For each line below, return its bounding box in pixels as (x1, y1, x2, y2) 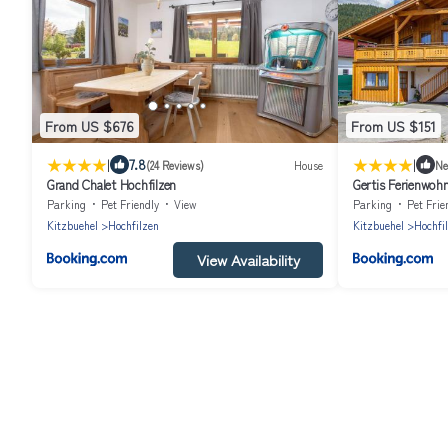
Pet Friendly (101, 196, 159, 213)
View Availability (196, 249, 300, 271)
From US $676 (45, 115, 134, 136)
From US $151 (351, 115, 436, 136)
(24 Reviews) (146, 156, 204, 173)
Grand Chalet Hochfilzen (47, 175, 177, 195)
